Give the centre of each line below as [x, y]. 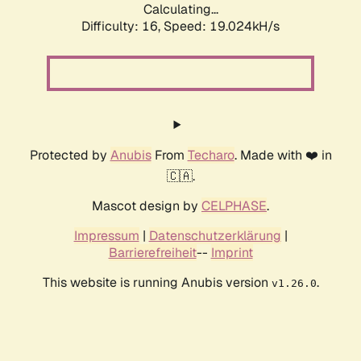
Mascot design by [147, 206]
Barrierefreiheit [152, 253]
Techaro [211, 156]
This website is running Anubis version [157, 283]
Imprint [232, 253]
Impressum [106, 236]
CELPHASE [234, 206]
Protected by [70, 156]
